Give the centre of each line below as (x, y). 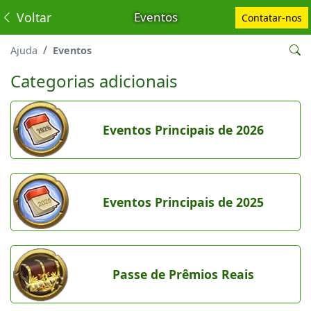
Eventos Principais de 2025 (183, 202)
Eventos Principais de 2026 (183, 130)
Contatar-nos (272, 17)
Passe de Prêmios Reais (183, 274)
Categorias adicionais (94, 81)
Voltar (32, 17)
